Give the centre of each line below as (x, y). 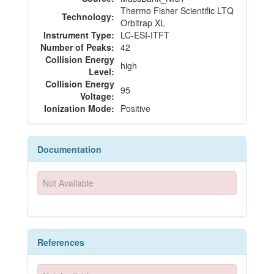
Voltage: (97, 96)
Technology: (88, 17)
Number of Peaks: (77, 47)
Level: (102, 72)
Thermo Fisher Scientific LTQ (177, 10)
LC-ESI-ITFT (145, 35)
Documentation (69, 149)
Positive (135, 108)
